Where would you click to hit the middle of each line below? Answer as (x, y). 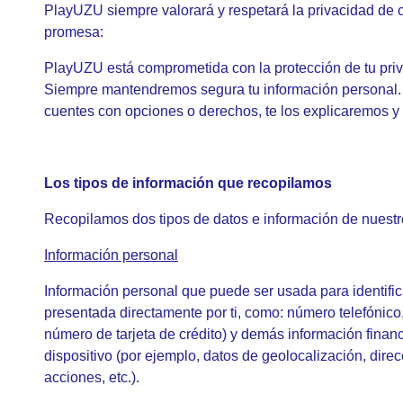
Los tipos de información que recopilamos (188, 183)
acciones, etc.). (92, 377)
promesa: (74, 32)
